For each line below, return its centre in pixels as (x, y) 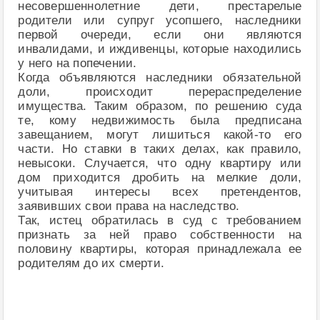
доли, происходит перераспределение (160, 92)
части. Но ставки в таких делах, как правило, (160, 149)
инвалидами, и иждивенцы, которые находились (160, 49)
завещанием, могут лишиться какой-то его (160, 135)
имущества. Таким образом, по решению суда (160, 106)
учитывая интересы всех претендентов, (160, 192)
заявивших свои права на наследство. (129, 206)
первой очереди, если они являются (160, 35)
